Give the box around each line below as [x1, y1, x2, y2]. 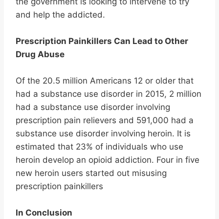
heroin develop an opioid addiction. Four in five [16, 154, 199, 165]
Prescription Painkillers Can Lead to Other [16, 36, 188, 46]
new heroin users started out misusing [16, 168, 167, 178]
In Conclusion [16, 207, 72, 218]
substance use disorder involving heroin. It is [16, 128, 191, 138]
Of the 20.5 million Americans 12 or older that [16, 75, 194, 86]
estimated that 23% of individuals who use [16, 141, 183, 152]
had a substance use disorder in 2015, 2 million [16, 88, 201, 99]
